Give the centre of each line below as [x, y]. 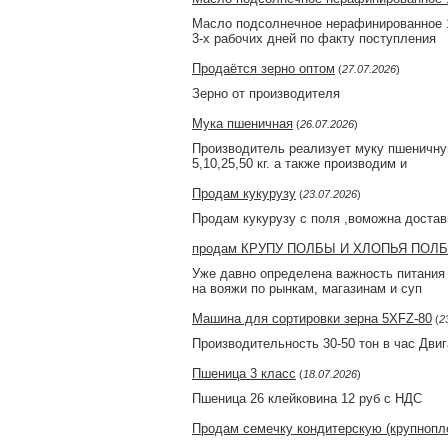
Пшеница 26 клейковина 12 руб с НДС [307, 398]
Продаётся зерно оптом [263, 68]
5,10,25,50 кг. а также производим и [299, 163]
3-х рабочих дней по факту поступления [314, 38]
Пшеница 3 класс [244, 373]
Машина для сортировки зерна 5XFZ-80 [312, 318]
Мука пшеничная [242, 123]
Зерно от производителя [266, 93]
